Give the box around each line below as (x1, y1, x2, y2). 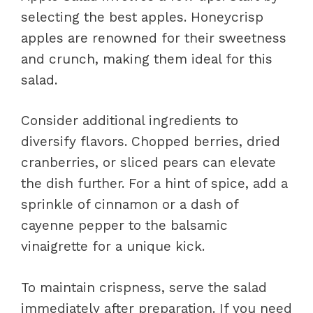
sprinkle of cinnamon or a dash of (21, 196, 238, 212)
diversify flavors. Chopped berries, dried (21, 133, 280, 150)
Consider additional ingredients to (21, 112, 238, 129)
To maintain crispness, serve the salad (21, 279, 267, 296)
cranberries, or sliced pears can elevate (21, 154, 276, 170)
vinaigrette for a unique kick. (21, 238, 205, 254)
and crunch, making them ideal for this (21, 50, 272, 67)
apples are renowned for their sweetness (21, 29, 286, 46)
